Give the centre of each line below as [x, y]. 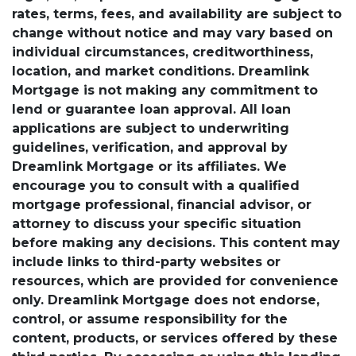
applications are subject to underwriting [151, 128]
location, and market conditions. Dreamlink [161, 71]
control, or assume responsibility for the [150, 319]
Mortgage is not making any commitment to [165, 90]
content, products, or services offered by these [175, 338]
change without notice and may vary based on [172, 33]
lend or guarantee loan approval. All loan [151, 109]
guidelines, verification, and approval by [150, 147]
